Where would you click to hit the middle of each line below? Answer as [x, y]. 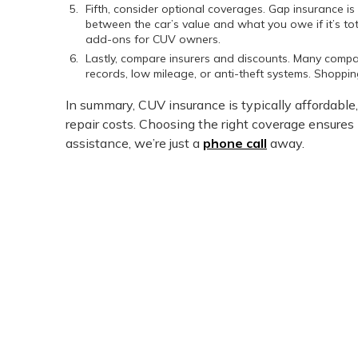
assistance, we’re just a [134, 143]
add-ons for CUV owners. [153, 40]
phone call [235, 143]
